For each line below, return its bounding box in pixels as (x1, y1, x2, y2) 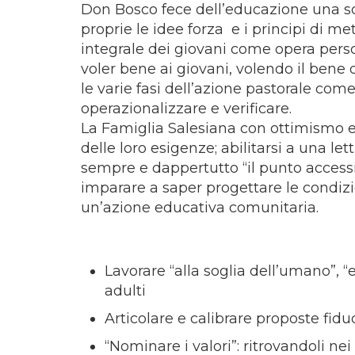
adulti (105, 282, 146, 300)
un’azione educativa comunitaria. (81, 199, 319, 216)
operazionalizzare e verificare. (81, 100, 292, 117)
